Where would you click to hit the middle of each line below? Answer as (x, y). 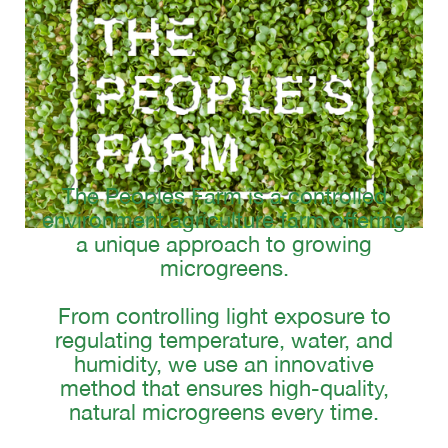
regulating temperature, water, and (224, 340)
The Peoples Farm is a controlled (224, 196)
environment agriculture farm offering (224, 220)
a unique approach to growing (224, 244)
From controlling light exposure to (224, 316)
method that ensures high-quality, (224, 388)
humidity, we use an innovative (224, 364)
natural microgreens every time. (224, 412)
